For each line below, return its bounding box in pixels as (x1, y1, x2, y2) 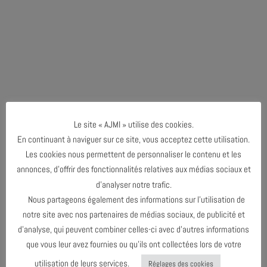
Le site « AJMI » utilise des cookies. (73, 118, 194, 130)
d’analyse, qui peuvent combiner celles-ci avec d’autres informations (18, 223, 249, 235)
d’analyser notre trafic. (95, 178, 172, 190)
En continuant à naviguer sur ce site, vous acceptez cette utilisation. (17, 133, 250, 145)
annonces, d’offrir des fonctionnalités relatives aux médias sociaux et (16, 163, 251, 175)
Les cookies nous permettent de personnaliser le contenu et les (26, 148, 241, 160)
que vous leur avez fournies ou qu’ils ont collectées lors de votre (26, 238, 241, 250)
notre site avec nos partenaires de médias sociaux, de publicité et (22, 208, 245, 220)
